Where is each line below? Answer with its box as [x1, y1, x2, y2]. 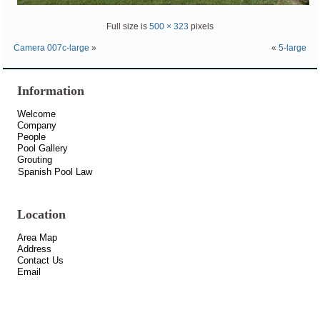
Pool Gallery [17, 143, 69, 154]
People [17, 131, 46, 143]
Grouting [17, 154, 53, 166]
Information [17, 84, 85, 99]
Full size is [106, 21, 149, 31]
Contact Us [17, 255, 64, 266]
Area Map [17, 232, 58, 244]
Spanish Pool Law [18, 166, 93, 178]
